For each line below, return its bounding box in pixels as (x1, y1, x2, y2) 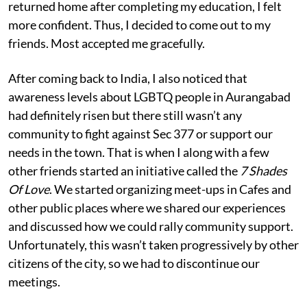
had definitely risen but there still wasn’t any (8, 108, 242, 123)
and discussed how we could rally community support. (8, 219, 293, 234)
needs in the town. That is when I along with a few (8, 145, 269, 160)
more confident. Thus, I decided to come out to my (8, 17, 271, 33)
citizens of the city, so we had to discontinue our (8, 256, 260, 271)
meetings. (8, 274, 60, 290)
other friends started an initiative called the (8, 163, 240, 179)
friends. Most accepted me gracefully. (8, 36, 205, 51)
